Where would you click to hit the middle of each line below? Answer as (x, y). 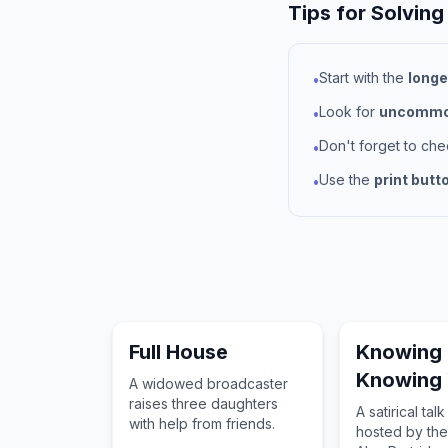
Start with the (363, 77)
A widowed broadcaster (208, 383)
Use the (346, 179)
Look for (349, 111)
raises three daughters (203, 403)
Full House (178, 352)
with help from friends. (202, 423)
